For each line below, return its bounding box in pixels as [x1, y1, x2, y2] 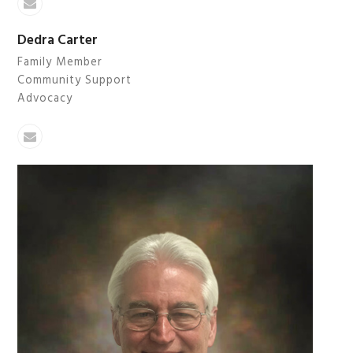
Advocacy [17, 89, 73, 109]
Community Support [17, 71, 132, 91]
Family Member [17, 53, 103, 72]
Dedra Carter [17, 30, 98, 52]
